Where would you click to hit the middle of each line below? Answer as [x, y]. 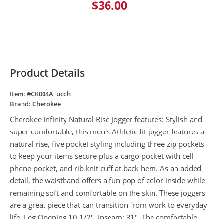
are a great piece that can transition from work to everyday [109, 205]
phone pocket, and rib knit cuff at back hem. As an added [106, 168]
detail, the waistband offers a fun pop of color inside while [108, 180]
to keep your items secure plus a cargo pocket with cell [102, 156]
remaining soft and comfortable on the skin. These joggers [108, 192]
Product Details [47, 73]
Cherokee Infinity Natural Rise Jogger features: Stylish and [106, 119]
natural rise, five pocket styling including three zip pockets [107, 143]
